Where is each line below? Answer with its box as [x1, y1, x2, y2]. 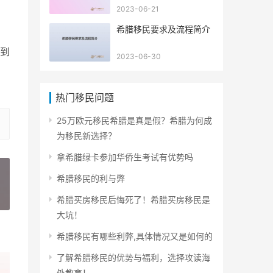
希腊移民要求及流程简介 [116, 23, 210, 34]
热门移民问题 [55, 91, 114, 104]
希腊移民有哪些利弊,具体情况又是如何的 [57, 230, 213, 241]
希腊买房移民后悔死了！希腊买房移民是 [57, 194, 210, 205]
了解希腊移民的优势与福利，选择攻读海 [57, 252, 210, 263]
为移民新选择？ [57, 130, 116, 141]
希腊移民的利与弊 [57, 172, 125, 183]
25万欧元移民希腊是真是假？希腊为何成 [57, 115, 212, 126]
